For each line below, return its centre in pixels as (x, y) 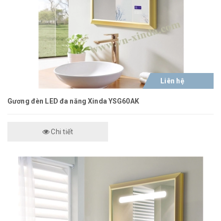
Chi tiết (61, 131)
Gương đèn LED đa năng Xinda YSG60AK (73, 101)
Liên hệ (172, 81)
